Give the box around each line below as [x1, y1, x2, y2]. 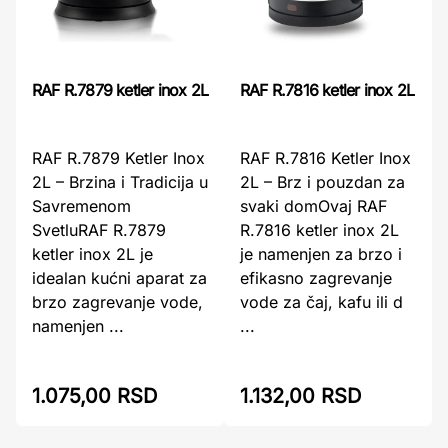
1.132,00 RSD [240, 384, 361, 408]
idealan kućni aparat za [32, 268, 207, 288]
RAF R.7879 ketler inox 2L [32, 80, 208, 100]
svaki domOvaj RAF [240, 196, 387, 216]
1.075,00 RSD [32, 384, 157, 408]
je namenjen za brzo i [240, 244, 402, 264]
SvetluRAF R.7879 [32, 220, 166, 240]
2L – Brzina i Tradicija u [32, 172, 208, 192]
